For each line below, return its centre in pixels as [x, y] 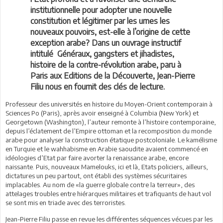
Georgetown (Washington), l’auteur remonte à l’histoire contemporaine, [111, 122]
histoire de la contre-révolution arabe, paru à [106, 64]
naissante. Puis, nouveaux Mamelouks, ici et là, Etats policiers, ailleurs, [107, 167]
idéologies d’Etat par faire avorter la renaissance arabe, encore [97, 158]
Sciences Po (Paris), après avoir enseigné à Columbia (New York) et [102, 113]
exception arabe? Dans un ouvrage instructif [106, 43]
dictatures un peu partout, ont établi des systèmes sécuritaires [96, 175]
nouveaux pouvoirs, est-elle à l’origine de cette [110, 32]
